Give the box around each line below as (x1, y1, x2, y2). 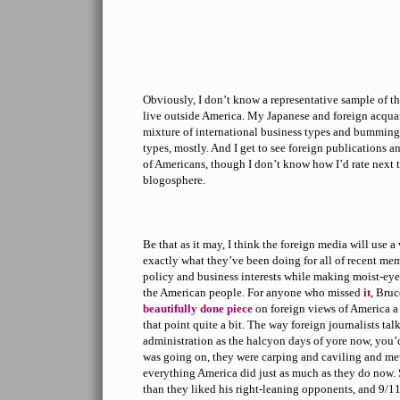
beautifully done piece (143, 302, 253, 315)
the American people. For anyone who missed (143, 286, 363, 299)
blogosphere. (143, 173, 205, 187)
